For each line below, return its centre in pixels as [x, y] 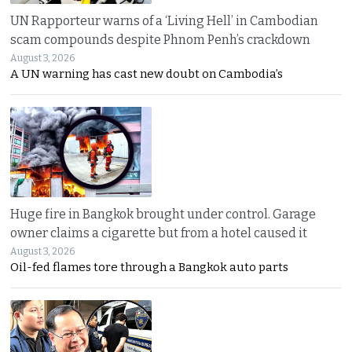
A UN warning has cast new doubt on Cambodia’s [147, 74]
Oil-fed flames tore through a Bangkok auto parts [150, 267]
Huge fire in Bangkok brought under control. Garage [163, 214]
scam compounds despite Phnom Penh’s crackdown [161, 40]
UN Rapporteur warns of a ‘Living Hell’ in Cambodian [165, 21]
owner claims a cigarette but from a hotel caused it [159, 233]
